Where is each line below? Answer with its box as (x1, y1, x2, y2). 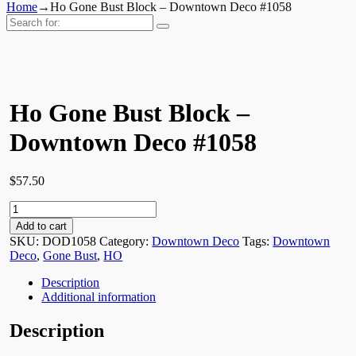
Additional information (41, 290, 157, 304)
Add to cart (16, 220, 68, 233)
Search (6, 13, 40, 27)
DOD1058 (42, 234, 97, 249)
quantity (9, 315, 50, 329)
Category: (99, 234, 153, 249)
